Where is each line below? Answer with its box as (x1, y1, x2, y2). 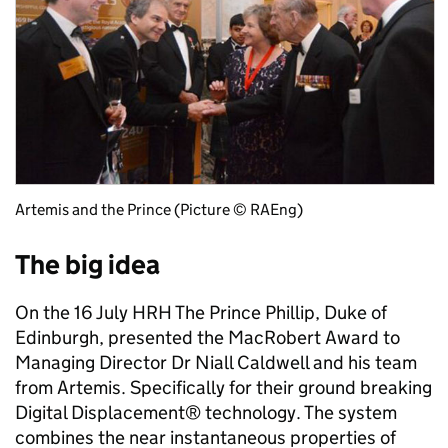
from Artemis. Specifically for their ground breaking (15, 376, 432, 400)
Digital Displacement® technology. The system (15, 401, 397, 425)
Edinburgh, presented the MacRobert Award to (15, 326, 400, 350)
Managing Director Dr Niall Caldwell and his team (15, 351, 417, 375)
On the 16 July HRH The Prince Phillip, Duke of (15, 301, 387, 325)
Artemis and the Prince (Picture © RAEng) (15, 200, 303, 220)
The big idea (15, 248, 160, 282)
